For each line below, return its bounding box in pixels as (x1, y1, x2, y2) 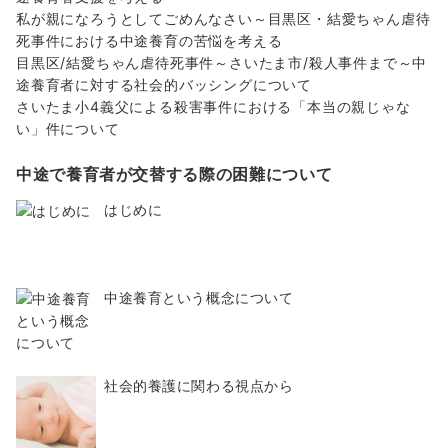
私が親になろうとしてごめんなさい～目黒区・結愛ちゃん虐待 (16, 10, 431, 28)
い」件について (16, 120, 120, 138)
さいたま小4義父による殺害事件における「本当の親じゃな (16, 98, 411, 116)
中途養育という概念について (104, 289, 294, 307)
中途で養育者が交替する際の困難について (16, 164, 333, 185)
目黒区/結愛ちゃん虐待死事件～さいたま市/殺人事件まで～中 (16, 54, 428, 72)
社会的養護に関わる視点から (104, 377, 294, 395)
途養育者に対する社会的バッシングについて (16, 76, 312, 94)
